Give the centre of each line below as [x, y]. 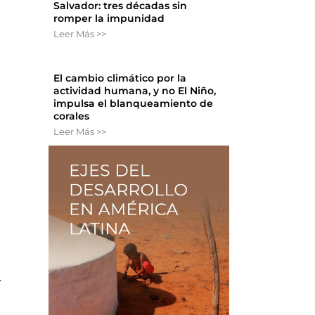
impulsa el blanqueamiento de [134, 104]
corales [72, 116]
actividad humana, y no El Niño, [135, 91]
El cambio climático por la [120, 78]
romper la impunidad [109, 19]
